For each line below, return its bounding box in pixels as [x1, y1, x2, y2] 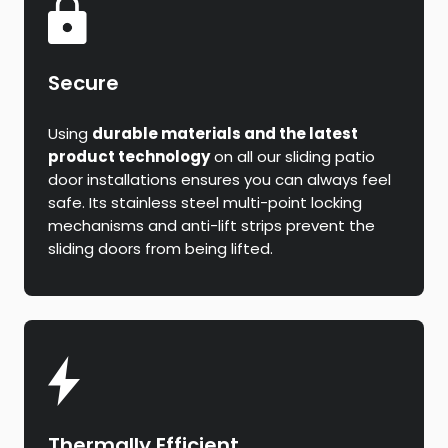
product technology [48, 145, 210, 167]
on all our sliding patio [210, 145, 375, 167]
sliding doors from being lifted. [48, 237, 273, 259]
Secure [48, 68, 119, 97]
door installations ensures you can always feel [48, 168, 391, 190]
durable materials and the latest [92, 122, 358, 144]
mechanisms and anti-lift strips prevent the [48, 214, 375, 236]
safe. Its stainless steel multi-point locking [48, 191, 362, 213]
